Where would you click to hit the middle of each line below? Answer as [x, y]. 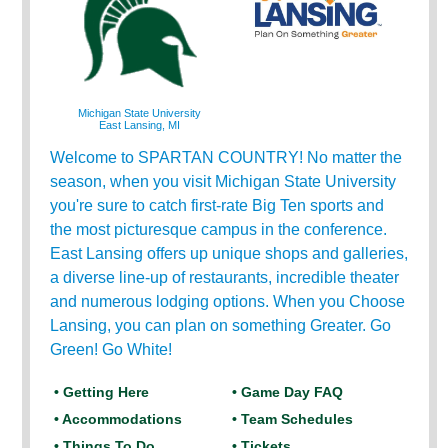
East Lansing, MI [140, 124]
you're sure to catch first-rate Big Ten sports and [217, 205]
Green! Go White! [111, 349]
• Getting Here [102, 392]
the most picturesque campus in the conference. [219, 229]
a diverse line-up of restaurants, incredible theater [225, 277]
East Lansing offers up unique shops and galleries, [229, 253]
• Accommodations [118, 419]
